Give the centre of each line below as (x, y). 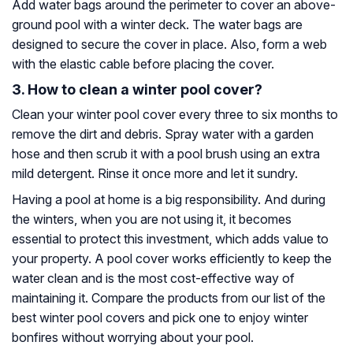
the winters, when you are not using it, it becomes (152, 219)
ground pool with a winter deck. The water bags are (157, 25)
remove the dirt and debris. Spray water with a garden (163, 134)
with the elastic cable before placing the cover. (143, 64)
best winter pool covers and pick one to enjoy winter (160, 318)
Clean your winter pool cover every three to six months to (175, 115)
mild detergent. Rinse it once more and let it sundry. (155, 174)
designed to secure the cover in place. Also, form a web (169, 45)
